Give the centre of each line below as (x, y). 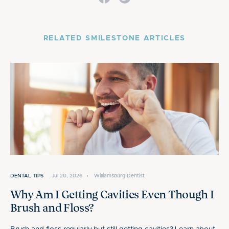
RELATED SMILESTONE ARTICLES (114, 38)
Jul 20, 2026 (67, 176)
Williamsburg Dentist (119, 176)
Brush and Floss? (52, 209)
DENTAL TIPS (27, 176)
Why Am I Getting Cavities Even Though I (112, 195)
